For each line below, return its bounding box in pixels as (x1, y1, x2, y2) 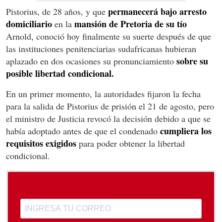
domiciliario (6, 17, 52, 30)
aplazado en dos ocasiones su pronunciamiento (6, 55, 174, 67)
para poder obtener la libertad (76, 137, 185, 149)
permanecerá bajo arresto (106, 4, 207, 18)
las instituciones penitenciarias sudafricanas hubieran (6, 42, 196, 55)
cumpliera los (160, 124, 212, 137)
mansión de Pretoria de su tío (72, 17, 187, 30)
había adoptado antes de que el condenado (6, 124, 160, 137)
